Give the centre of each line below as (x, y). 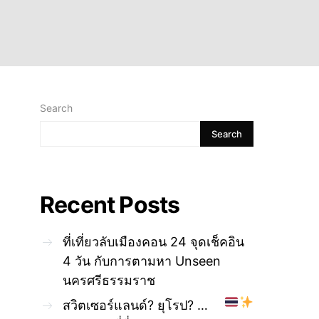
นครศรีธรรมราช (109, 280)
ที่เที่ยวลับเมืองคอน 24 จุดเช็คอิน (153, 242)
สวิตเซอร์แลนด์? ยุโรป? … (135, 305)
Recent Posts (110, 205)
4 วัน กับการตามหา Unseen (142, 261)
